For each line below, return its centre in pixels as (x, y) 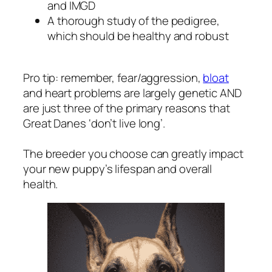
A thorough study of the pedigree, (134, 21)
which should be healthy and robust (138, 36)
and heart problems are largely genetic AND (132, 93)
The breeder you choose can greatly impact (133, 153)
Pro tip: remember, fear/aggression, (113, 77)
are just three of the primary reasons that (127, 108)
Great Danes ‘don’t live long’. (94, 123)
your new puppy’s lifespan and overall (118, 168)
